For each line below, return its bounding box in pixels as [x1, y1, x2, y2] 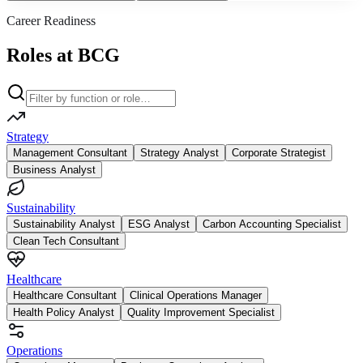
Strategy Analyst [140, 146, 219, 159]
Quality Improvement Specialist [127, 305, 275, 318]
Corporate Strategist [232, 146, 326, 159]
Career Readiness [6, 13, 96, 28]
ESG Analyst [128, 217, 190, 230]
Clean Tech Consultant [13, 234, 119, 247]
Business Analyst [13, 163, 96, 176]
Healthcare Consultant [13, 288, 117, 301]
